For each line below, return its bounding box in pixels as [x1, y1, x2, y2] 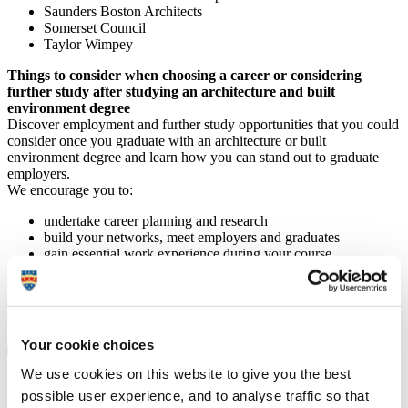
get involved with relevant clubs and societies [44, 295, 303, 311]
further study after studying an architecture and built [7, 84, 335, 100]
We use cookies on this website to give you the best [21, 365, 352, 382]
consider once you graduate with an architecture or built [7, 133, 326, 149]
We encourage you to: [7, 182, 133, 199]
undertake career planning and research [44, 213, 268, 229]
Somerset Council [44, 20, 146, 36]
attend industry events [44, 262, 168, 279]
